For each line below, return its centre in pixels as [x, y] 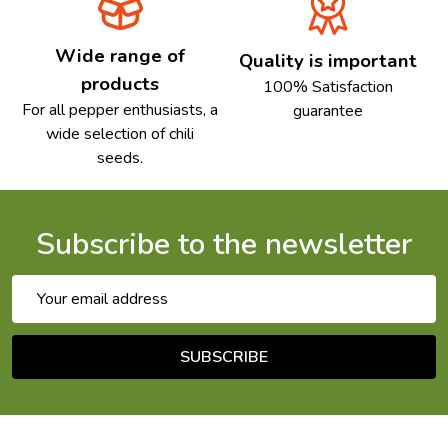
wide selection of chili [120, 134]
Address [42, 311]
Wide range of [120, 56]
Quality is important [327, 61]
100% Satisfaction [327, 87]
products [120, 84]
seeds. [120, 158]
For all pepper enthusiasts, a [120, 110]
